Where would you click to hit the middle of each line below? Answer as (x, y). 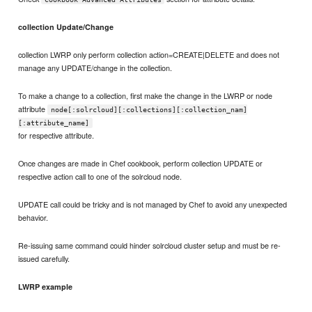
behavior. (33, 218)
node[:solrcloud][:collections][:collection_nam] (149, 109)
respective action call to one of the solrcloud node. (100, 177)
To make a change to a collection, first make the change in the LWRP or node (146, 95)
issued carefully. (44, 259)
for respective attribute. (56, 135)
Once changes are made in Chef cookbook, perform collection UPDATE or (141, 163)
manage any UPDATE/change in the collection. (95, 67)
